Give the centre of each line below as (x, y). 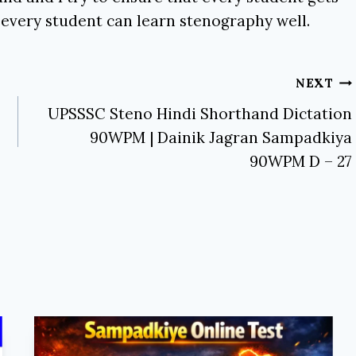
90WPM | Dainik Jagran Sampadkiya (221, 137)
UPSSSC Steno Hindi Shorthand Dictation (199, 113)
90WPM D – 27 (300, 161)
